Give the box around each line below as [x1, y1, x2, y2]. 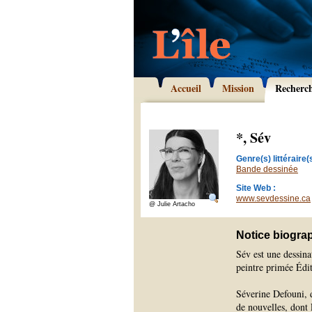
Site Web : [236, 183, 276, 193]
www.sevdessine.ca [236, 194, 311, 203]
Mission [222, 81, 254, 95]
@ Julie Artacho [149, 201, 195, 208]
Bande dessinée [236, 164, 298, 174]
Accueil [171, 81, 201, 95]
